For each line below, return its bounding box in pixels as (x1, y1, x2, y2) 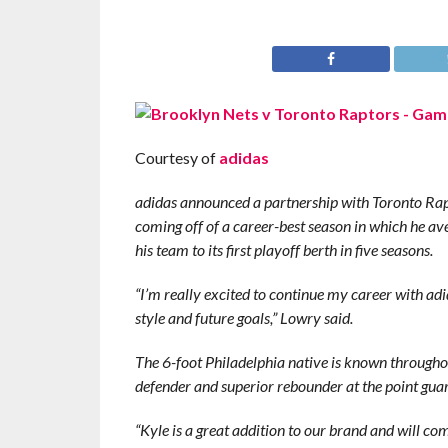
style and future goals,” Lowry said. (134, 308, 353, 327)
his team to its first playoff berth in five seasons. (134, 240, 433, 259)
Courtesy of (134, 148, 219, 167)
